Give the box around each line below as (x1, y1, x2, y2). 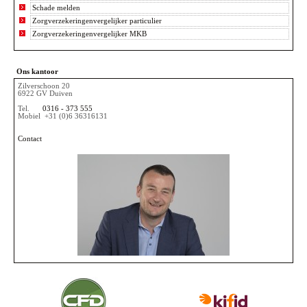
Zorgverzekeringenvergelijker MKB (32, 30, 147, 38)
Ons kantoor (16, 68, 58, 76)
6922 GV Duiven (18, 90, 73, 98)
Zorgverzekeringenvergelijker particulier (32, 17, 162, 25)
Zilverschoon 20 (18, 82, 70, 90)
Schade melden (32, 4, 81, 12)
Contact (18, 135, 42, 143)
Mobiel (18, 112, 42, 121)
